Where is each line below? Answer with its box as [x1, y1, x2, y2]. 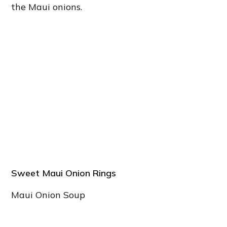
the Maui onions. [11, 1, 83, 13]
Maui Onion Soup [11, 189, 86, 201]
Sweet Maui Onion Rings [11, 167, 117, 179]
